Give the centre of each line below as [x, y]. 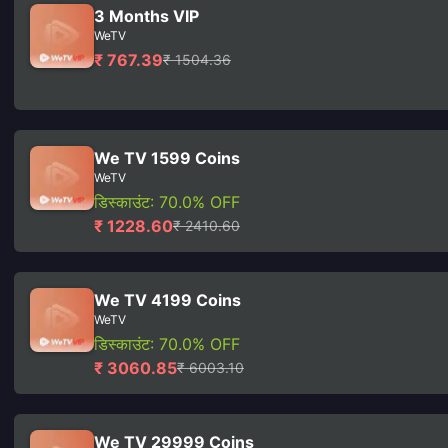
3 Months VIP [146, 16]
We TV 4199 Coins [167, 300]
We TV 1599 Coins [167, 158]
